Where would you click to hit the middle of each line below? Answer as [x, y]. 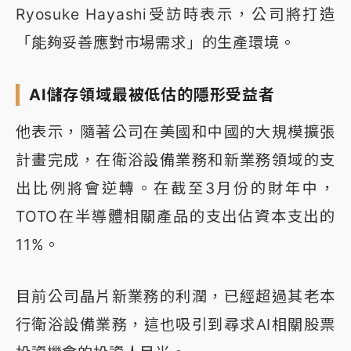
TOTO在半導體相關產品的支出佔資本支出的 [175, 216]
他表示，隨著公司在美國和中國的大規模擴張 [175, 131]
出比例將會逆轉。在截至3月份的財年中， [175, 188]
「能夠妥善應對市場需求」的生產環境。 [156, 42]
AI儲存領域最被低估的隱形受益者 [152, 94]
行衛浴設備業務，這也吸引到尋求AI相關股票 [175, 324]
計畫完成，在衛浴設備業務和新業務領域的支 [175, 159]
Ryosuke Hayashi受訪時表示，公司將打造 [175, 14]
